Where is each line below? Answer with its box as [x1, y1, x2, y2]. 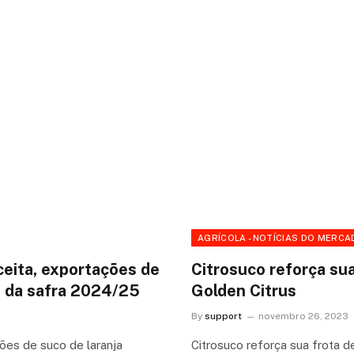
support [205, 310, 242, 322]
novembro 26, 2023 [258, 310, 348, 322]
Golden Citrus [191, 281, 296, 300]
